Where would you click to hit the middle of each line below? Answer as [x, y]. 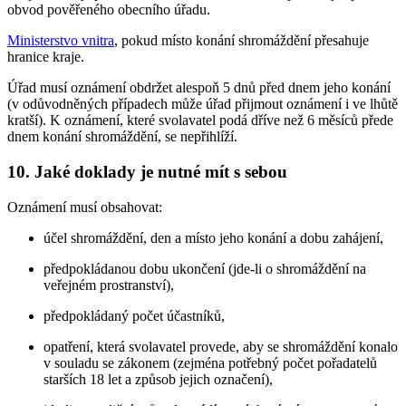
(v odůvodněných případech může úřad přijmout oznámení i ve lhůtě [203, 104]
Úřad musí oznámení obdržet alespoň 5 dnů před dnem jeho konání [199, 88]
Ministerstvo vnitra [61, 41]
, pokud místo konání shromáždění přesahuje [242, 41]
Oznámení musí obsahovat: [85, 207]
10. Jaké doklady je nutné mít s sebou [147, 172]
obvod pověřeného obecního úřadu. [109, 10]
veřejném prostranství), [109, 285]
